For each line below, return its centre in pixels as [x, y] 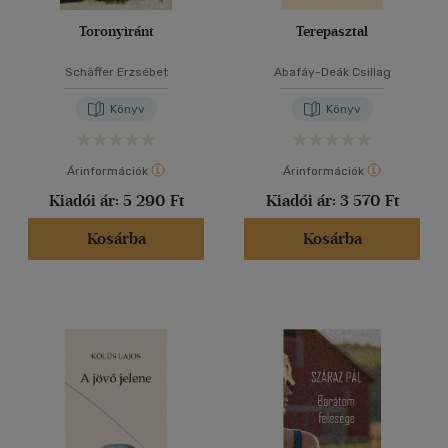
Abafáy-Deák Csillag [332, 72]
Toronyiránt [116, 31]
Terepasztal [332, 31]
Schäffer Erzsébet [116, 72]
